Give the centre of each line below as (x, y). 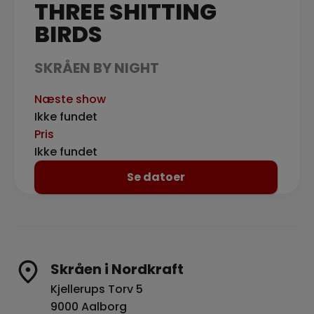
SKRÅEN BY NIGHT (97, 68)
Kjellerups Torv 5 (97, 289)
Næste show (70, 99)
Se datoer (156, 177)
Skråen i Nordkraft (117, 269)
